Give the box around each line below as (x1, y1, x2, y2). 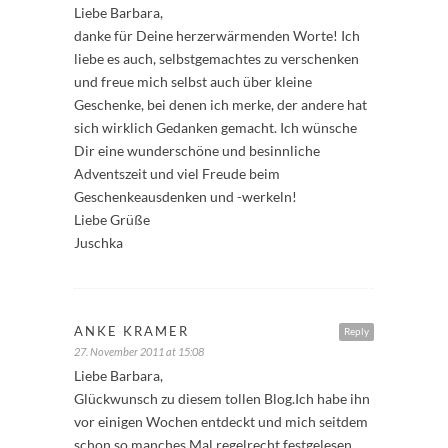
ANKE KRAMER (74, 322, 189, 339)
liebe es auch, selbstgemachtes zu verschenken (74, 49, 359, 67)
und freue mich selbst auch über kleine (74, 72, 312, 90)
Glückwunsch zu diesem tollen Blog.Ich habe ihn (74, 389, 370, 407)
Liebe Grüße (74, 210, 150, 228)
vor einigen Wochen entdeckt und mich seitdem (74, 412, 368, 430)
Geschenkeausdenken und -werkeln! (74, 187, 297, 205)
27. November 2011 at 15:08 (74, 344, 204, 358)
